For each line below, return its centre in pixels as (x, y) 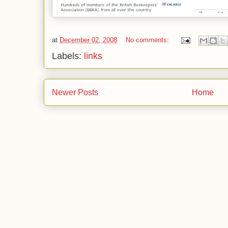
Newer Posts (75, 92)
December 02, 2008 (88, 40)
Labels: (68, 56)
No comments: (148, 40)
